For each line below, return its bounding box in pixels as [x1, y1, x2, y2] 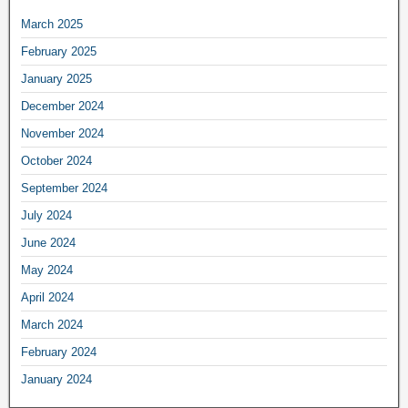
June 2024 [21, 236, 76, 250]
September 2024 [21, 181, 107, 195]
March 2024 [21, 318, 83, 331]
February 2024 [21, 345, 97, 359]
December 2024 [21, 99, 104, 113]
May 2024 [21, 263, 73, 277]
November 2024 [21, 127, 104, 140]
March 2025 [21, 17, 83, 31]
